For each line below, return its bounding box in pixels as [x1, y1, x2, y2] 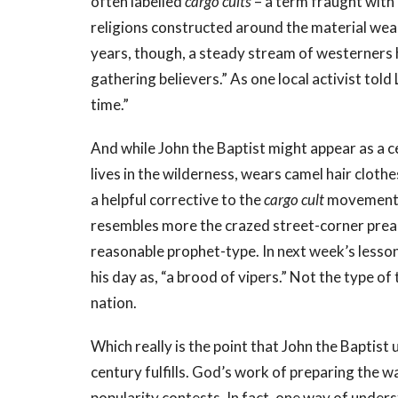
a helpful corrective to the [91, 190, 264, 210]
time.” [91, 95, 134, 115]
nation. [91, 293, 142, 313]
